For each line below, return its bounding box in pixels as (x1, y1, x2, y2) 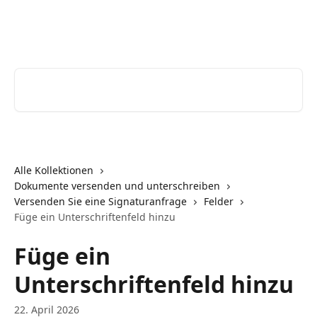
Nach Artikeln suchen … (13, 68, 139, 83)
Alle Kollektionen (14, 163, 93, 177)
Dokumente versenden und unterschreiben (14, 179, 220, 192)
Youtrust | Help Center (14, 18, 142, 33)
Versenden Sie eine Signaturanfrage (14, 195, 187, 208)
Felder (204, 195, 234, 208)
